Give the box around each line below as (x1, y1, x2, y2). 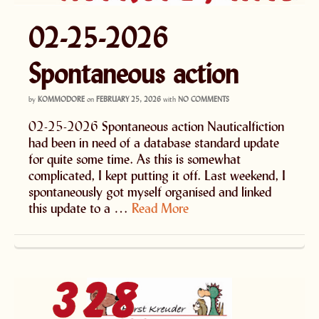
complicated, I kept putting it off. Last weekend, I (28, 166, 286, 184)
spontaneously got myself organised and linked (28, 182, 271, 200)
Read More (132, 199, 189, 216)
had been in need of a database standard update (28, 133, 279, 151)
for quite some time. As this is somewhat (28, 150, 241, 167)
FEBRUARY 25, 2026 (96, 93, 161, 104)
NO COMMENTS (178, 93, 229, 104)
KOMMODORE (38, 93, 85, 104)
